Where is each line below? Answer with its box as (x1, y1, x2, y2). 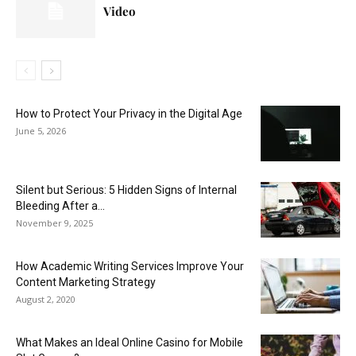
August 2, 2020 (16, 292, 75, 305)
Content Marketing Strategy (16, 275, 156, 288)
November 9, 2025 (16, 216, 93, 229)
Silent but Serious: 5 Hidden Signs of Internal (16, 183, 237, 196)
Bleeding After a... (16, 199, 105, 212)
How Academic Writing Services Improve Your (16, 259, 244, 273)
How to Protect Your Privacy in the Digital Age (16, 106, 242, 120)
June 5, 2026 (16, 124, 66, 137)
